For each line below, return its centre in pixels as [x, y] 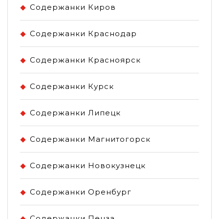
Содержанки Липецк [75, 112]
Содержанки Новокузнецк [88, 165]
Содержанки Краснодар [83, 33]
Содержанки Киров [73, 7]
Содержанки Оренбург [81, 192]
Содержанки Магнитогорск [90, 139]
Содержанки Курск [72, 86]
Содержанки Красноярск [85, 60]
